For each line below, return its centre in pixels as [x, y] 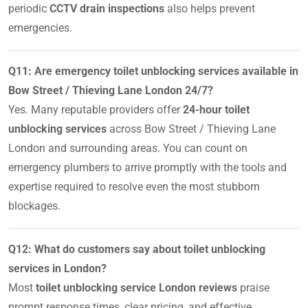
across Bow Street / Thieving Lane [191, 129]
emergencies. [40, 27]
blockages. [34, 206]
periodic [29, 8]
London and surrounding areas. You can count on [128, 148]
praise [253, 287]
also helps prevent [210, 8]
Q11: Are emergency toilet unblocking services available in [153, 71]
